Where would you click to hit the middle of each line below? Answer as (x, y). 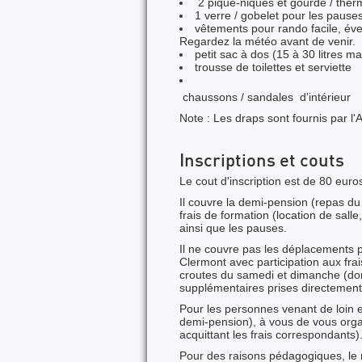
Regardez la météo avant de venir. (267, 41)
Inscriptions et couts (262, 162)
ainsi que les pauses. (233, 228)
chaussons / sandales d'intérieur (265, 97)
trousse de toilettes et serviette (274, 67)
